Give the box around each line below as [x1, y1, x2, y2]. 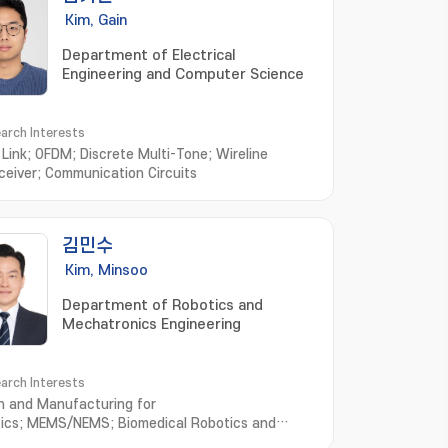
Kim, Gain [65, 12, 127, 29]
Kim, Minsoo [65, 262, 148, 279]
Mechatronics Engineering [62, 316, 241, 333]
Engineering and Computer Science [62, 66, 304, 83]
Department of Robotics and [62, 297, 263, 314]
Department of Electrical [62, 47, 235, 64]
